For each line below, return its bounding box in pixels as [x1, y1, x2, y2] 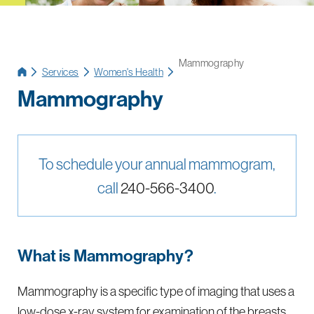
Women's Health [94, 64, 163, 78]
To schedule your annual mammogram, [39, 153, 275, 174]
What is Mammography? [18, 244, 194, 266]
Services [41, 64, 79, 78]
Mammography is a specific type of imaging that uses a [18, 282, 295, 299]
